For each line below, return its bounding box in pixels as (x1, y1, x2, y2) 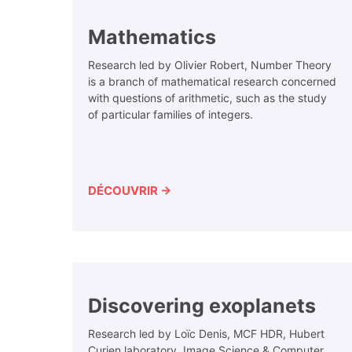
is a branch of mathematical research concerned (88, 75, 336, 89)
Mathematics (88, 25, 216, 49)
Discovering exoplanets (88, 294, 316, 318)
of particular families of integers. (88, 108, 253, 122)
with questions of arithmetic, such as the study (88, 91, 327, 105)
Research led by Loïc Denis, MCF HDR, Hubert (88, 327, 324, 341)
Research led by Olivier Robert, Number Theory (88, 58, 332, 72)
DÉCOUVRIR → (88, 183, 171, 199)
